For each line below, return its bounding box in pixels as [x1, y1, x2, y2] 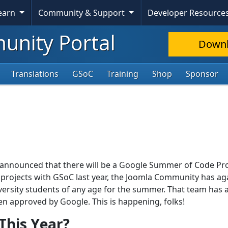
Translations [11, 68, 59, 80]
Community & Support [38, 7, 127, 18]
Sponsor [186, 68, 218, 80]
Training [107, 68, 138, 80]
